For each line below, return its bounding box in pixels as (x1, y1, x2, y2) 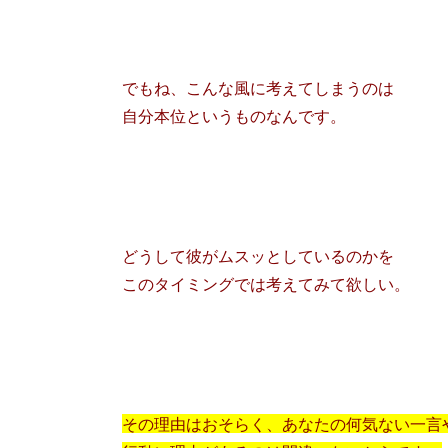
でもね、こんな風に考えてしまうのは (122, 77, 394, 97)
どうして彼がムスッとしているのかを (122, 245, 394, 265)
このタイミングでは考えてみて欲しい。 (122, 273, 410, 293)
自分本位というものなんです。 (122, 105, 346, 125)
